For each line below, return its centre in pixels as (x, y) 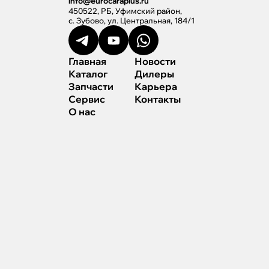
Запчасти (91, 86)
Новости (155, 61)
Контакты (158, 99)
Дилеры (154, 74)
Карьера (156, 86)
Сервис (87, 99)
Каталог (88, 74)
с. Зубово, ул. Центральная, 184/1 (131, 20)
